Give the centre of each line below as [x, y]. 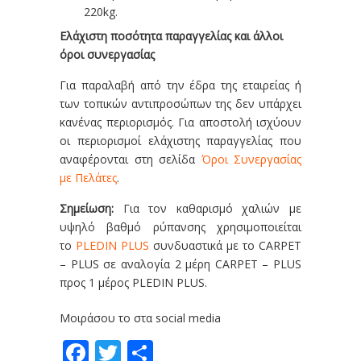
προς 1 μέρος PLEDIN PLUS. [133, 282]
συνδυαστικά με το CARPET [225, 245]
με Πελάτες [88, 178]
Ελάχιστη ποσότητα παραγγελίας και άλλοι [171, 36]
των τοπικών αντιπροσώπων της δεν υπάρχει [180, 104]
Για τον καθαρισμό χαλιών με [212, 208]
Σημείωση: [91, 208]
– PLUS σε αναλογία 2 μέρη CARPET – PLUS [180, 264]
